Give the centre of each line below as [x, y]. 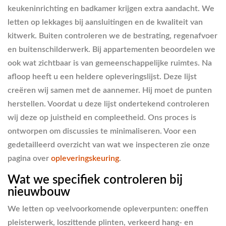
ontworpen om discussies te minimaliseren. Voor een [102, 131]
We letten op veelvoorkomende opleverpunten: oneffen [108, 209]
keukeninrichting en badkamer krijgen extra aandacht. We [111, 8]
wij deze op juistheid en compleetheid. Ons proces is [102, 117]
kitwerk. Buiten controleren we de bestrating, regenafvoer [112, 36]
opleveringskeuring [85, 158]
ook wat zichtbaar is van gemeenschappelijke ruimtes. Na [110, 63]
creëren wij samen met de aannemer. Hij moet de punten [110, 90]
